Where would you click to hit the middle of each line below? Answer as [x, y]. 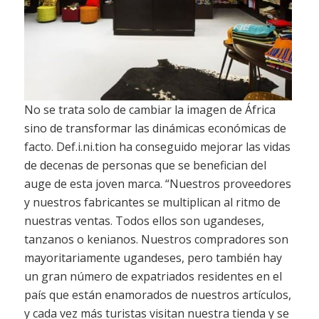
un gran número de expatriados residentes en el [153, 276]
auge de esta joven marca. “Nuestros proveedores [157, 183]
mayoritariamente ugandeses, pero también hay [153, 257]
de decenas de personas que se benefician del [145, 165]
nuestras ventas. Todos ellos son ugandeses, [144, 220]
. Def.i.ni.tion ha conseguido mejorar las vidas [171, 146]
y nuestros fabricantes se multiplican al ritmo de [152, 202]
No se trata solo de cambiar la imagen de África [150, 109]
